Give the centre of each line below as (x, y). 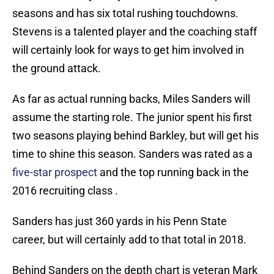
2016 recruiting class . (65, 191)
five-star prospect (55, 172)
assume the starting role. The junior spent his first (132, 117)
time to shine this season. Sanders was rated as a (132, 154)
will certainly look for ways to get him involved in (128, 50)
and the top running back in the (173, 172)
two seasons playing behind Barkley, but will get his (135, 136)
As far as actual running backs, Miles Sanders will (131, 99)
